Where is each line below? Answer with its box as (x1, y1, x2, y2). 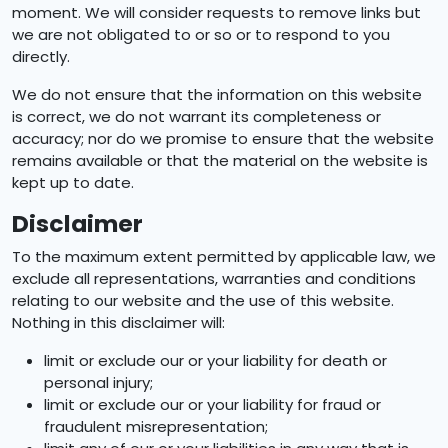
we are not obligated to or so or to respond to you (12, 24, 390, 45)
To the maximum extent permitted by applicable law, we (12, 246, 436, 267)
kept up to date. (12, 172, 134, 193)
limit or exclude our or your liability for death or (44, 350, 387, 371)
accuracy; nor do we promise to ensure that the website (12, 128, 434, 149)
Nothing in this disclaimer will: (12, 312, 225, 333)
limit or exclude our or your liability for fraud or (44, 394, 381, 415)
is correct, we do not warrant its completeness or (12, 106, 381, 127)
